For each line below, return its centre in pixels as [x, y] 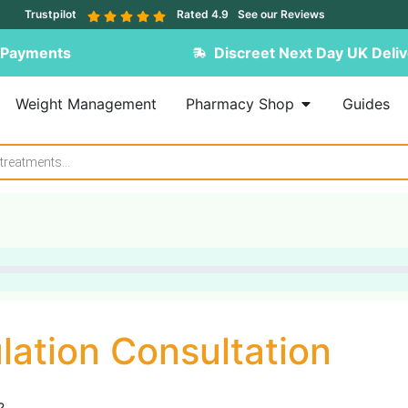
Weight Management [86, 104]
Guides [366, 104]
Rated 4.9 [203, 14]
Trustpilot [51, 14]
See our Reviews [281, 14]
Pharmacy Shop [240, 104]
